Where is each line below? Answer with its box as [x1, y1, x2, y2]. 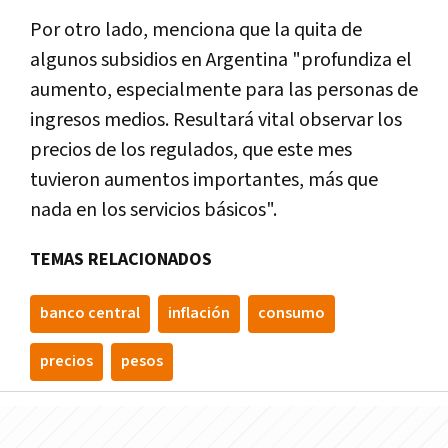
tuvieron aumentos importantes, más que [30, 167, 378, 194]
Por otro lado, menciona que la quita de [30, 17, 362, 44]
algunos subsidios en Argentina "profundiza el [30, 47, 412, 74]
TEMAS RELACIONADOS [30, 248, 212, 272]
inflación [168, 303, 230, 325]
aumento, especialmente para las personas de [30, 77, 418, 104]
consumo [258, 303, 325, 325]
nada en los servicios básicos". [30, 197, 277, 224]
